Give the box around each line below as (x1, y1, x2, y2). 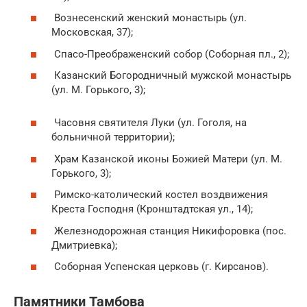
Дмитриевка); (51, 238, 117, 251)
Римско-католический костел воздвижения (51, 188, 268, 201)
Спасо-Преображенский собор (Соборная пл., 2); (51, 47, 289, 60)
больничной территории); (51, 131, 175, 144)
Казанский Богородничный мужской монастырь (51, 69, 291, 82)
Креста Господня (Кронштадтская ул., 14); (51, 203, 253, 216)
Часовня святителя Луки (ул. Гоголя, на (51, 116, 247, 130)
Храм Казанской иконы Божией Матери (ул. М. (51, 152, 282, 165)
